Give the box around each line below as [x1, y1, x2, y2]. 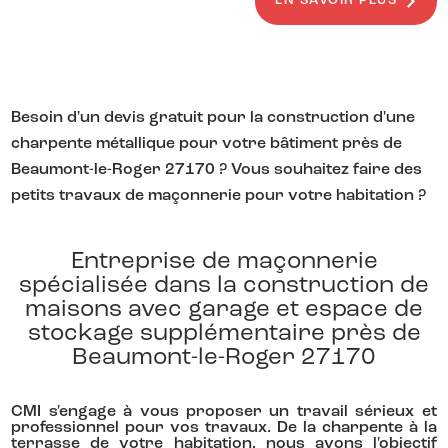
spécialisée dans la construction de [19, 273, 429, 298]
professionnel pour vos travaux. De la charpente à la [11, 419, 437, 436]
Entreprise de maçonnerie [70, 249, 378, 274]
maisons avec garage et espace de [25, 297, 423, 322]
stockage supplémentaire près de [27, 321, 421, 346]
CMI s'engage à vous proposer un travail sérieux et [11, 403, 437, 420]
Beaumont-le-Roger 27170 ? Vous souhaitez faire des [11, 161, 423, 178]
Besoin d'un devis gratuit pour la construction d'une [11, 109, 416, 126]
